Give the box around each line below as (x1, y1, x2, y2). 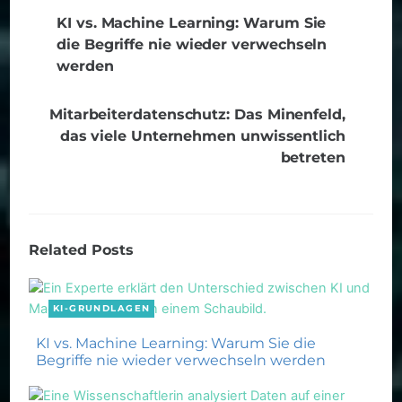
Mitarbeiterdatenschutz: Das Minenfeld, (48, 105, 345, 124)
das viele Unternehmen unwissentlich (59, 127, 345, 145)
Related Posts (29, 240, 135, 259)
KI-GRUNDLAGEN (52, 303, 151, 314)
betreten (280, 148, 345, 167)
